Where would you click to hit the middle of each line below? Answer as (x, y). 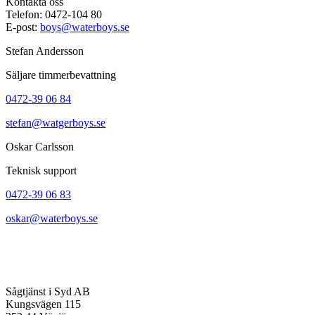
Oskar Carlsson (40, 147)
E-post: (23, 27)
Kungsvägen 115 (43, 304)
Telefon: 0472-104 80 (54, 15)
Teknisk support (41, 171)
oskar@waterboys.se (52, 219)
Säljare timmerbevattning (61, 75)
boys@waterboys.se (85, 27)
